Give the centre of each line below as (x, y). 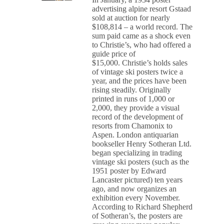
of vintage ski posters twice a (138, 72)
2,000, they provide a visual (136, 108)
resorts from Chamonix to (132, 126)
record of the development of (138, 117)
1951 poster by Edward (129, 171)
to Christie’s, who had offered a (142, 45)
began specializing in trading (137, 153)
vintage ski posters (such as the (141, 162)
